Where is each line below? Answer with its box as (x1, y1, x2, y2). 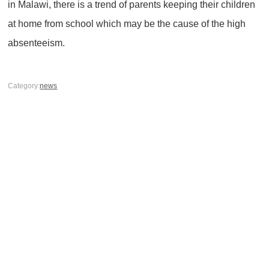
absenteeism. (8, 37, 65, 48)
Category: (8, 81, 40, 89)
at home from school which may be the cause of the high (8, 17, 246, 29)
